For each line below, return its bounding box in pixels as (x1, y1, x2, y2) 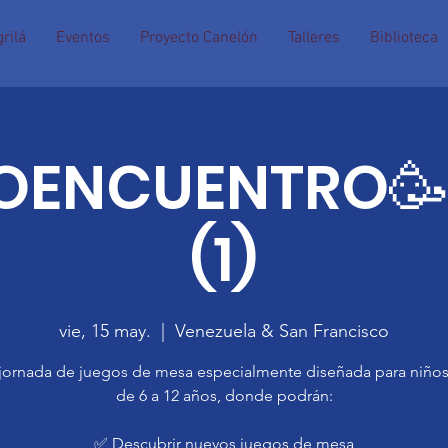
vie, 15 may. (59, 320, 151, 342)
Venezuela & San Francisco (175, 320, 389, 342)
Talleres (288, 28, 340, 48)
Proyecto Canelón (140, 28, 258, 48)
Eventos (56, 28, 110, 48)
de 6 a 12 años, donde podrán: (115, 386, 333, 405)
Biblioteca (370, 28, 438, 48)
